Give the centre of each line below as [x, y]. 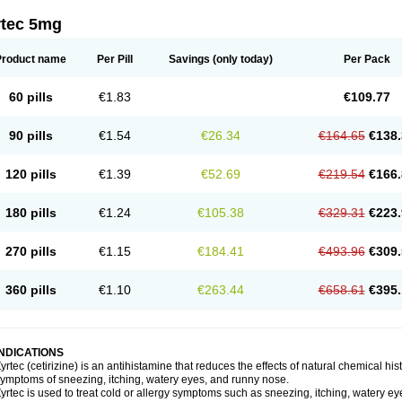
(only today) [241, 59]
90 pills [31, 135]
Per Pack [367, 59]
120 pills [31, 174]
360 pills [31, 290]
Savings [189, 59]
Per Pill [115, 59]
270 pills [31, 251]
